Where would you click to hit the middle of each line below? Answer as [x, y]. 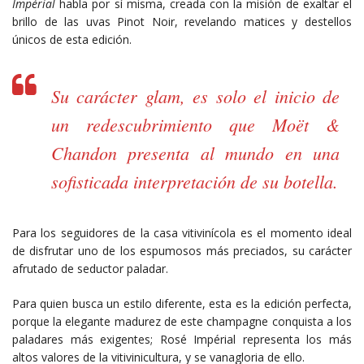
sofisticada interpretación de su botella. [195, 181]
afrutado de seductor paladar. [90, 268]
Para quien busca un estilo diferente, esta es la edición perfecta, [182, 303]
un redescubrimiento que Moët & [195, 124]
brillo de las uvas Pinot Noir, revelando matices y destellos [182, 21]
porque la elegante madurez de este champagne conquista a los [182, 321]
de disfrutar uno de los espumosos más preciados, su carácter [182, 250]
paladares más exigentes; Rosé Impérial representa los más [182, 339]
